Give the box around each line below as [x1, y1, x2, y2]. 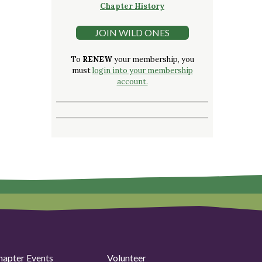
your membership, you [112, 54, 194, 64]
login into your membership [92, 65, 193, 75]
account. [116, 76, 148, 87]
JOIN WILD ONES [95, 26, 170, 38]
